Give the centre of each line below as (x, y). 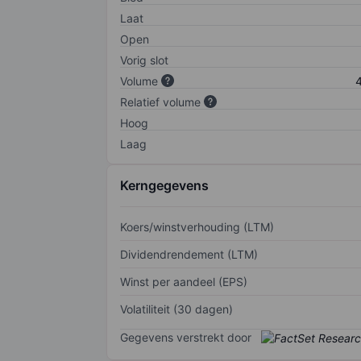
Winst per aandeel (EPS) (184, 281)
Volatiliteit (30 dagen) (176, 309)
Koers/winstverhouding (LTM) (197, 226)
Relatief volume (160, 102)
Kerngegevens (164, 185)
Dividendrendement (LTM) (189, 254)
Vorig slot (144, 60)
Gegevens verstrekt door (186, 337)
